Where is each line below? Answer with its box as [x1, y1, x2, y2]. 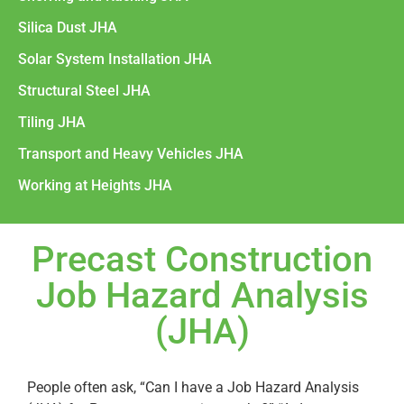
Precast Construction [32, 237, 372, 280]
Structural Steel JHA [18, 81, 151, 99]
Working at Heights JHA [18, 176, 172, 194]
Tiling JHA [18, 113, 86, 131]
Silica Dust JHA [18, 18, 117, 36]
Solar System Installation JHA [18, 50, 212, 68]
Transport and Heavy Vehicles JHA [18, 144, 243, 162]
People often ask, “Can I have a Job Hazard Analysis [27, 378, 359, 396]
